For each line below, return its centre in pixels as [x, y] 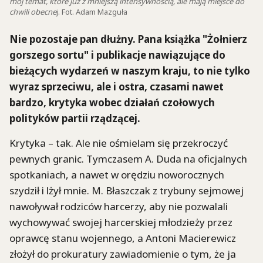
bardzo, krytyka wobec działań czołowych [112, 102]
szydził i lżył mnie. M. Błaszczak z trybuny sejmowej [127, 191]
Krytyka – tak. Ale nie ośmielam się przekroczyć [119, 143]
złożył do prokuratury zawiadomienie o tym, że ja [123, 254]
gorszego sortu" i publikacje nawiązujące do [117, 55]
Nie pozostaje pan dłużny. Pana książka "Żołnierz [128, 39]
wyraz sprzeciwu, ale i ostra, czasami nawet [117, 86]
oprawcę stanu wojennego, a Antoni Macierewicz [123, 238]
